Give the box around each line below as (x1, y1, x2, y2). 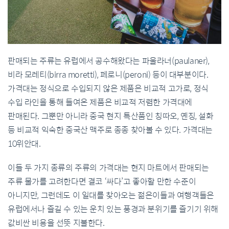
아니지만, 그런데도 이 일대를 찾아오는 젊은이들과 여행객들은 (8, 190, 214, 201)
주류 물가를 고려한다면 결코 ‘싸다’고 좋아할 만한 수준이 (8, 176, 196, 188)
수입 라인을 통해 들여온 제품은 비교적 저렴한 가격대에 (8, 97, 193, 108)
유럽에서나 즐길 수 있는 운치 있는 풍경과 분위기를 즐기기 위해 (8, 204, 219, 215)
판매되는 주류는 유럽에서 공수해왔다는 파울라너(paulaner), (8, 56, 210, 67)
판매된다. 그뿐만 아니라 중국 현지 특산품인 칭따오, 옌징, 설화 (8, 111, 214, 122)
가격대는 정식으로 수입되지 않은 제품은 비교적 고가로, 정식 (8, 83, 209, 95)
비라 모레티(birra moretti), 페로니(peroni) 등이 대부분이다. (8, 70, 209, 81)
